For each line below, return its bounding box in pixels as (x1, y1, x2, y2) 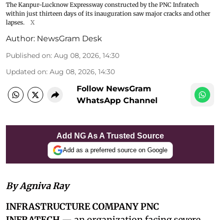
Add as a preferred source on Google (62, 146, 167, 154)
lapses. (6, 18, 25, 26)
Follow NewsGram (77, 83, 151, 93)
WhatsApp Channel (77, 95, 158, 105)
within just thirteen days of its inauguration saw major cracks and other (6, 9, 210, 17)
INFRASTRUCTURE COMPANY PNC (6, 200, 159, 212)
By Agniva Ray (6, 180, 69, 192)
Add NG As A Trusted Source (56, 131, 164, 140)
